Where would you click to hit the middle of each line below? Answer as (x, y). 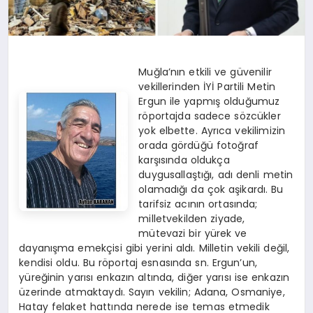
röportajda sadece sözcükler (210, 116)
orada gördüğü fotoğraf (199, 146)
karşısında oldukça (184, 160)
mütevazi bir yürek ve (193, 234)
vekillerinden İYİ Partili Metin (207, 87)
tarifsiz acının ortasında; (198, 204)
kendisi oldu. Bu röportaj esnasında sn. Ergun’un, (138, 263)
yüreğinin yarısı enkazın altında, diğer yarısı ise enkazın (154, 278)
